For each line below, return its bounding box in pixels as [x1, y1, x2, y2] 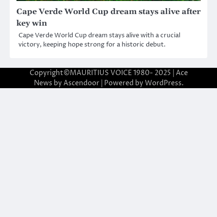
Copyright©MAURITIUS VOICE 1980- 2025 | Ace [29, 68, 188, 77]
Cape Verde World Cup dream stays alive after [16, 6, 201, 16]
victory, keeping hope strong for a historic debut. [18, 40, 166, 49]
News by [33, 78, 63, 88]
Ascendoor [63, 78, 99, 88]
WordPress [144, 78, 182, 88]
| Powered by [99, 78, 145, 88]
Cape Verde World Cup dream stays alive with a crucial [18, 31, 180, 40]
